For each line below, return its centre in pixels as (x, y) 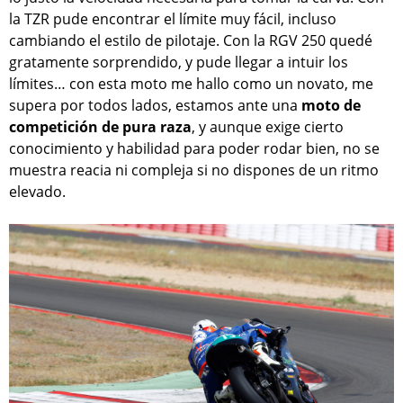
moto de (331, 105)
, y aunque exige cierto (268, 126)
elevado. (37, 191)
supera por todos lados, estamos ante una (155, 105)
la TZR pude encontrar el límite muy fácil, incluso (173, 18)
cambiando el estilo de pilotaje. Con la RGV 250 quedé (191, 40)
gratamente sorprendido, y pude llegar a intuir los (179, 62)
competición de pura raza (100, 126)
